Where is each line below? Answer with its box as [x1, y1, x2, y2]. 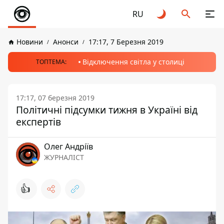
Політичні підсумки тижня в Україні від [16, 103, 197, 116]
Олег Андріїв [44, 141, 93, 152]
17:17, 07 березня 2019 [16, 93, 94, 102]
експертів [16, 115, 61, 128]
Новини [16, 37, 43, 46]
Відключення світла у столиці [82, 57, 184, 66]
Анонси [53, 37, 78, 46]
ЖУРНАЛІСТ [44, 152, 84, 162]
